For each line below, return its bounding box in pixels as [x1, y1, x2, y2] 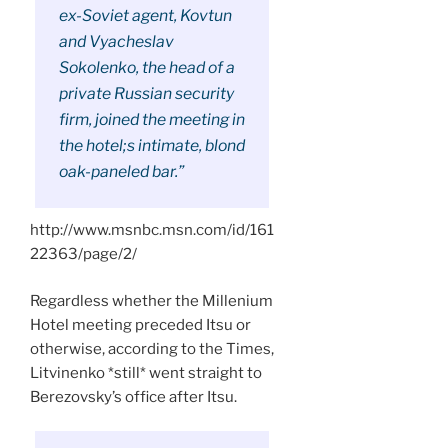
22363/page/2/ [30, 245, 137, 264]
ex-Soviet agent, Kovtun [58, 5, 232, 25]
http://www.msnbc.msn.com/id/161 [30, 221, 274, 240]
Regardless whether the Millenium [30, 291, 273, 310]
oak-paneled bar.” [58, 161, 184, 181]
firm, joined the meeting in [58, 109, 245, 129]
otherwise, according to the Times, [30, 339, 274, 358]
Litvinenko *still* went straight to [30, 363, 262, 382]
